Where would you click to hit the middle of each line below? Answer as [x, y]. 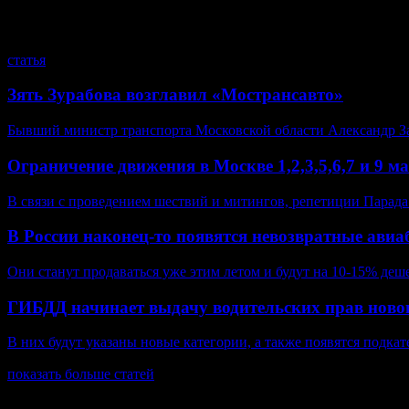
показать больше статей [81, 373]
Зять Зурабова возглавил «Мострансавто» [175, 95]
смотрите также [86, 21]
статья [26, 59]
